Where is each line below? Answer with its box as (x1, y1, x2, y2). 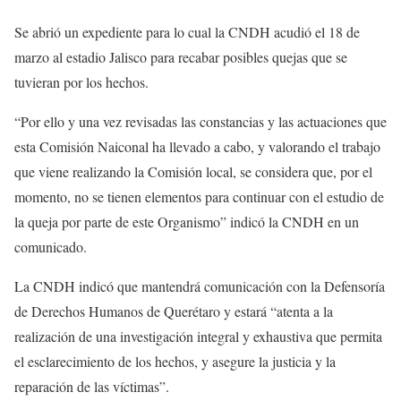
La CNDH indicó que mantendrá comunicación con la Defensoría (14, 277, 385, 296)
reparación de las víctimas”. (14, 377, 169, 397)
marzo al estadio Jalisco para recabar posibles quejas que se (14, 47, 347, 67)
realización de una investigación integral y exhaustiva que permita (14, 327, 382, 346)
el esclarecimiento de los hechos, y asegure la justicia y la (14, 352, 336, 371)
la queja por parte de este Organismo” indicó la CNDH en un (14, 212, 359, 232)
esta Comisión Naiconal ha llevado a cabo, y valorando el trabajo (14, 137, 380, 157)
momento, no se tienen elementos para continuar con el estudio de (14, 187, 384, 207)
